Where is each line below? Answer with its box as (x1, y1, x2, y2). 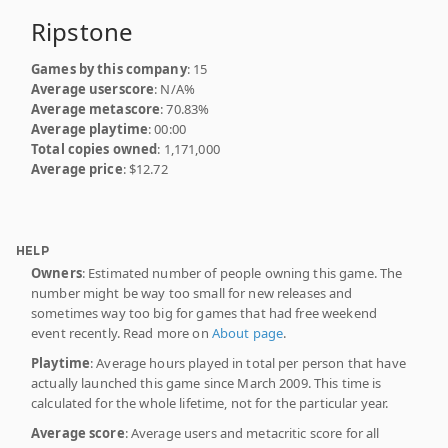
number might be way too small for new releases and (31, 283, 353, 302)
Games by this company (31, 59, 187, 78)
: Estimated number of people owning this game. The (81, 263, 403, 282)
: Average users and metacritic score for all (124, 423, 380, 442)
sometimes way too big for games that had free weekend (31, 303, 377, 322)
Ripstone (31, 14, 134, 48)
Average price (31, 159, 123, 178)
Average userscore (31, 79, 155, 98)
